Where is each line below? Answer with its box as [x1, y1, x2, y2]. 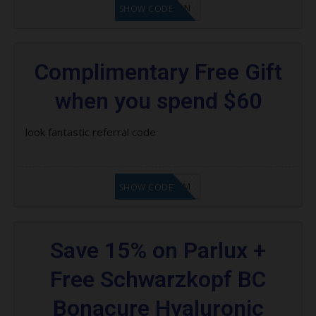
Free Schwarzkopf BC [50, 265, 266, 293]
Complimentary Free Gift [34, 58, 282, 85]
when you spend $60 [54, 87, 262, 114]
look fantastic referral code [25, 124, 156, 139]
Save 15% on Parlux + [50, 236, 266, 264]
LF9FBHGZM [135, 179, 191, 193]
